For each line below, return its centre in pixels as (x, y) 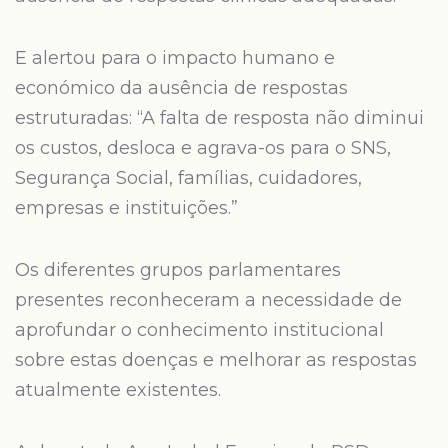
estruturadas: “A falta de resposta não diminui (219, 118)
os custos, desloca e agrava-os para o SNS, (203, 148)
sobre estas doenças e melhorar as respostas (216, 360)
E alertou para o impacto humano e (175, 58)
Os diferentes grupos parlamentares (178, 270)
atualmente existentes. (118, 390)
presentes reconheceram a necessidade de (208, 300)
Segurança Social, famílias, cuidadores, (188, 178)
